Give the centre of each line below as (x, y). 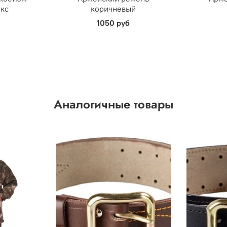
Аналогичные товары (113, 104)
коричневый (113, 9)
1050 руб (113, 23)
